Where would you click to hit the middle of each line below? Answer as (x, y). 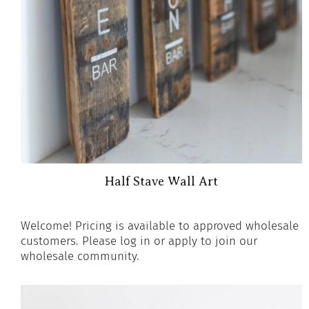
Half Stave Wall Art (161, 181)
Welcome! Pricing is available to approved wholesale (160, 226)
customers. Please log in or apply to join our (139, 241)
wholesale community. (80, 256)
